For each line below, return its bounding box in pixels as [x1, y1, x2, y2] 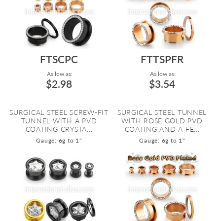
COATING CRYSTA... [25, 125, 93, 133]
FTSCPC [40, 53, 78, 65]
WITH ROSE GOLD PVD [121, 116, 203, 125]
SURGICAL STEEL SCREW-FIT [9, 108, 109, 116]
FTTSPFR [141, 53, 184, 65]
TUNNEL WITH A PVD [21, 116, 97, 125]
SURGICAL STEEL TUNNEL [117, 108, 207, 116]
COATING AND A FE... [124, 125, 200, 133]
